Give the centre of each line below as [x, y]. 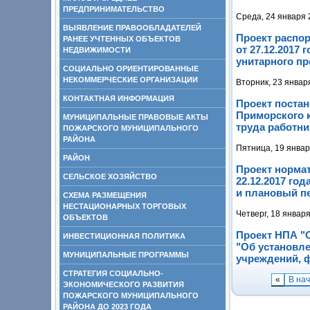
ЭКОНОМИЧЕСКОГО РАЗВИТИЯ [124, 284]
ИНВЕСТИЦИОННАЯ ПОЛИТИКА [124, 236]
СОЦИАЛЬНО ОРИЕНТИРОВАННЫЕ [131, 69]
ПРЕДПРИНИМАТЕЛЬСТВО [114, 9]
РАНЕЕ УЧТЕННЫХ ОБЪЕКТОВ [122, 39]
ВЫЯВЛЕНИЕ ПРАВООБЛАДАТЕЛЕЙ [132, 28]
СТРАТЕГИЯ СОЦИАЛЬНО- [113, 273]
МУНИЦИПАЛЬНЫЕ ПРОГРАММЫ [126, 255]
